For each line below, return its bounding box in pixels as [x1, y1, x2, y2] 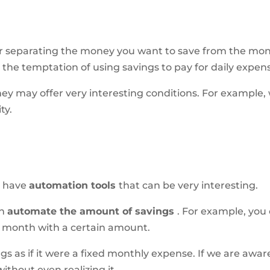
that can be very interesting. [119, 180, 259, 192]
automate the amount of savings [7, 206, 178, 218]
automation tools [29, 180, 119, 192]
